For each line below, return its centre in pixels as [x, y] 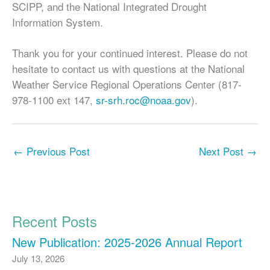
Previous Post [57, 151]
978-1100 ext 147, [54, 100]
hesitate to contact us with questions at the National [128, 69]
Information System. [58, 22]
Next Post [223, 151]
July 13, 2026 [38, 258]
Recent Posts [55, 221]
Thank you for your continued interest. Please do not [130, 53]
